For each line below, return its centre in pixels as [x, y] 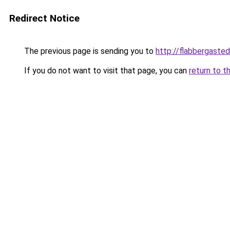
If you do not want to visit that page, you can [106, 71]
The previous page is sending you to [89, 51]
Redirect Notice [44, 18]
